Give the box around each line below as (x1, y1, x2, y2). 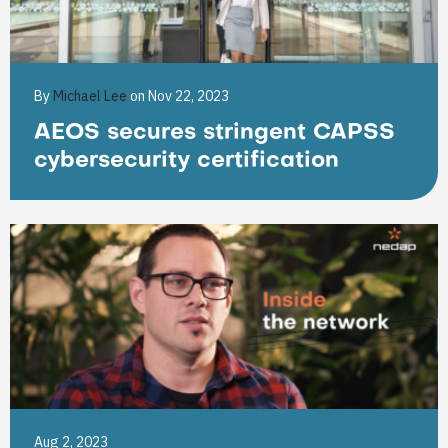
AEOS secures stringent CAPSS (34, 123, 395, 144)
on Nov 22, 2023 (130, 87, 229, 105)
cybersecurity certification (34, 151, 339, 172)
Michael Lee (53, 87, 130, 105)
